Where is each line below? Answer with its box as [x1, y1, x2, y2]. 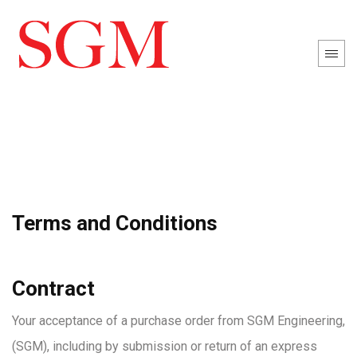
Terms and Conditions [12, 211, 218, 235]
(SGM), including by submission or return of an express [12, 339, 317, 354]
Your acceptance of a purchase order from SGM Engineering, [12, 313, 345, 328]
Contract [12, 277, 95, 300]
